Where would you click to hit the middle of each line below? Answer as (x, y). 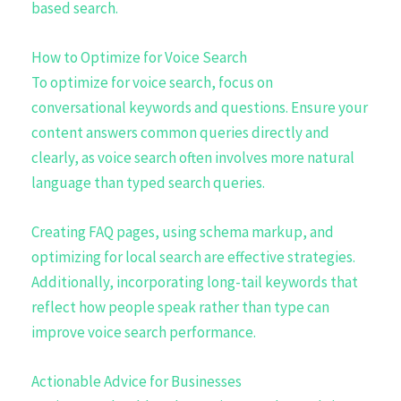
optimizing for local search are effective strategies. (193, 257)
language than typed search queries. (148, 182)
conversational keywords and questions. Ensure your (200, 107)
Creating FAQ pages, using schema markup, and (183, 232)
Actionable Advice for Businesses (137, 382)
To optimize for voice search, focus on (152, 82)
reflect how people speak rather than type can (180, 307)
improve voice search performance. (144, 333)
